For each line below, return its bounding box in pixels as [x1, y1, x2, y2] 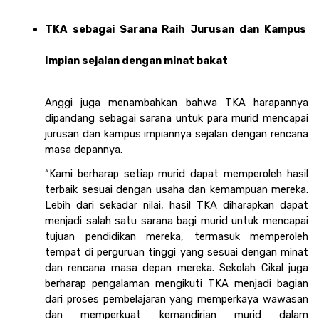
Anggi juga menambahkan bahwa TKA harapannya [45, 96, 308, 110]
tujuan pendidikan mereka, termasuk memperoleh [45, 230, 308, 244]
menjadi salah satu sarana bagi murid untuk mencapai [45, 214, 308, 228]
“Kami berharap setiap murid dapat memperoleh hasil [45, 167, 308, 181]
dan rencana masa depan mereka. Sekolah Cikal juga [45, 261, 308, 275]
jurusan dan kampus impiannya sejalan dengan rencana [45, 127, 308, 141]
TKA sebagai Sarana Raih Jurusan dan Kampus [45, 23, 306, 36]
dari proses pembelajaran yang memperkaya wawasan [45, 293, 308, 306]
